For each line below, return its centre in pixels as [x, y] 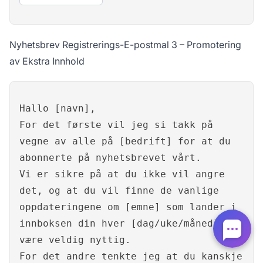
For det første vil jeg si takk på [116, 125]
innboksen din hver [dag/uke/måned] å [125, 224]
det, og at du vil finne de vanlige [119, 191]
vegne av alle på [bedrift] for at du [125, 141]
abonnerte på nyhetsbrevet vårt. [110, 158]
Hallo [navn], [58, 109]
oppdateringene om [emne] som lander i [128, 207]
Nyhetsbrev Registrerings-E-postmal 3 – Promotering [125, 45]
